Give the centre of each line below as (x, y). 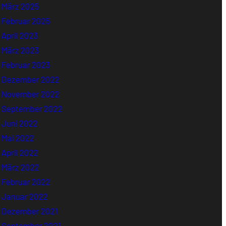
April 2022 (20, 152)
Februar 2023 (26, 64)
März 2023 (21, 50)
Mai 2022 (18, 137)
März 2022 (21, 167)
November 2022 (31, 94)
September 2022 (32, 108)
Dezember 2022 (31, 79)
